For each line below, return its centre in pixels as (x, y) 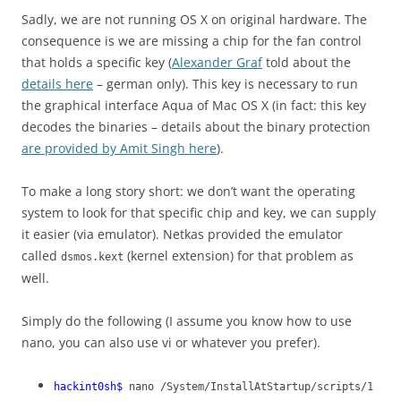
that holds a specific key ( (97, 63)
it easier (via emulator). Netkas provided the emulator (182, 235)
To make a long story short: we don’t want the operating (188, 192)
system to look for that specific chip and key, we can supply (199, 213)
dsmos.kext (92, 257)
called (41, 256)
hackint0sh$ (91, 387)
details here (57, 84)
